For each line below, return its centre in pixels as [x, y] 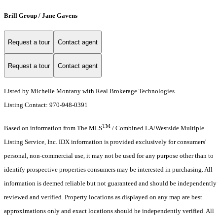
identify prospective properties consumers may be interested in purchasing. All [108, 170]
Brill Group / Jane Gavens [41, 15]
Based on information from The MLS [53, 128]
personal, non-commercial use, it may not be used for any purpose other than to [109, 156]
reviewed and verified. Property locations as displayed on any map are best [103, 197]
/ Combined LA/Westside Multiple [157, 128]
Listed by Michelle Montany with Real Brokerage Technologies [89, 91]
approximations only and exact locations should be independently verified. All [109, 211]
